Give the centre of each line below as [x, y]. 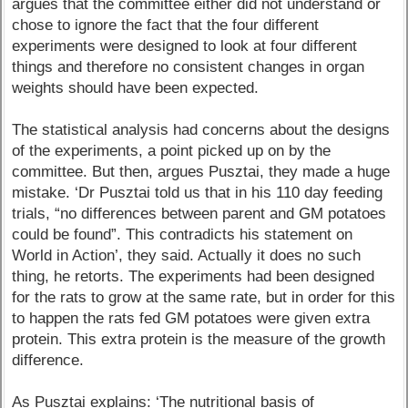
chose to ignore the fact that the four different [166, 25]
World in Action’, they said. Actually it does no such [187, 256]
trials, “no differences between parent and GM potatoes [199, 214]
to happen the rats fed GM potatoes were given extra [191, 319]
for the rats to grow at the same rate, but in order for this [204, 298]
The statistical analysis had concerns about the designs [201, 130]
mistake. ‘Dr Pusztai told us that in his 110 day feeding [198, 193]
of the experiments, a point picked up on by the [172, 151]
